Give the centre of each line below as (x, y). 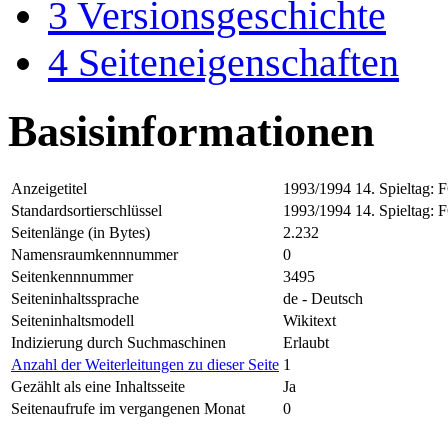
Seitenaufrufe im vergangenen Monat (128, 408)
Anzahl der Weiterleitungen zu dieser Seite (145, 364)
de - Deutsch (323, 298)
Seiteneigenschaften (238, 62)
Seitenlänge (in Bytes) (80, 232)
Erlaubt (306, 342)
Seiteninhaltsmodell (72, 320)
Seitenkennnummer (72, 276)
